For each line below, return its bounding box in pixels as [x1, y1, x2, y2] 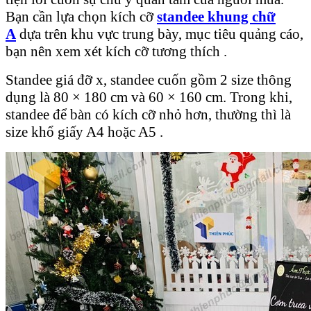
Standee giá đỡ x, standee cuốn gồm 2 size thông [6, 71, 292, 88]
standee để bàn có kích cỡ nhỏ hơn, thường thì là [6, 106, 291, 123]
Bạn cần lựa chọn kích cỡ [6, 8, 157, 25]
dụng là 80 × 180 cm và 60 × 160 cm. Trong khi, [6, 88, 292, 106]
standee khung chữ [157, 8, 276, 25]
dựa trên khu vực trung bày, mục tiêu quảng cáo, [16, 25, 303, 42]
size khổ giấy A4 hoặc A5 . [6, 123, 163, 140]
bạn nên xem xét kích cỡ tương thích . [6, 42, 227, 60]
